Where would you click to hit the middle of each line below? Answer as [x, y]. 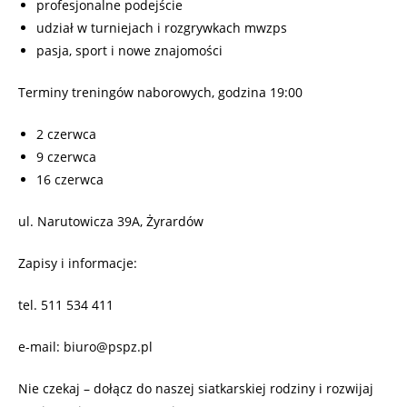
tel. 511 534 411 [66, 304]
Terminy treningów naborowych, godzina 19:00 [160, 92]
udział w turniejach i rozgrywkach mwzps [162, 27]
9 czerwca [66, 156]
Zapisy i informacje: [78, 263]
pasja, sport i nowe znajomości [129, 50]
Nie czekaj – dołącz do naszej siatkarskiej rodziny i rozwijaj [196, 388]
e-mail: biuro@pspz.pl [85, 346]
